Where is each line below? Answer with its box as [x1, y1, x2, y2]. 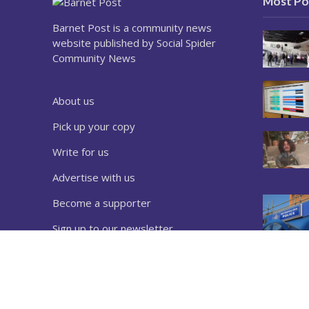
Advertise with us [52, 170, 135, 185]
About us [52, 94, 94, 108]
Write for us [52, 145, 109, 159]
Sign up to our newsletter [52, 221, 173, 236]
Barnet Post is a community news [52, 21, 212, 35]
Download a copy [52, 247, 134, 261]
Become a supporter [52, 196, 151, 210]
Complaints [52, 272, 105, 287]
